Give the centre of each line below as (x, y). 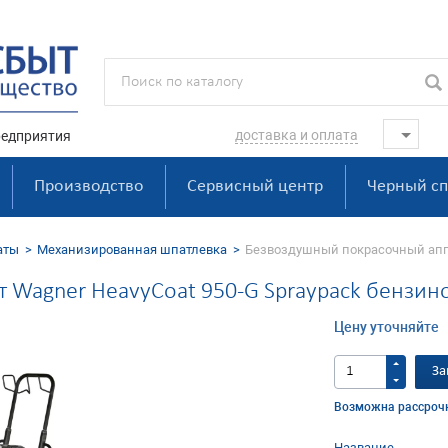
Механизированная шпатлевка (132, 249)
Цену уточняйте (386, 327)
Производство (88, 186)
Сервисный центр (255, 186)
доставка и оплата (296, 135)
